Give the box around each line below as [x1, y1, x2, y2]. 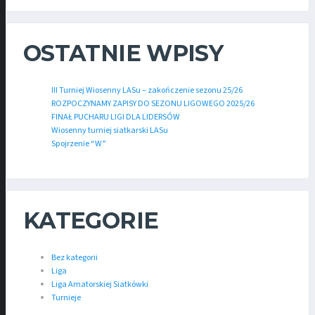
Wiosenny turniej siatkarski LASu [51, 124, 168, 137]
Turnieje [51, 292, 81, 304]
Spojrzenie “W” [51, 138, 106, 150]
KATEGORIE [23, 207, 159, 235]
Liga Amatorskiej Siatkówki [51, 278, 148, 291]
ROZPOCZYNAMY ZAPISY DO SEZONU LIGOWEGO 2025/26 [51, 98, 255, 110]
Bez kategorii [51, 252, 98, 264]
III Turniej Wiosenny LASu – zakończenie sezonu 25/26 [51, 84, 243, 97]
